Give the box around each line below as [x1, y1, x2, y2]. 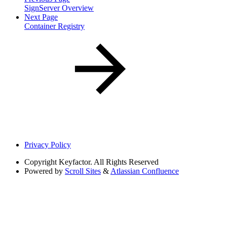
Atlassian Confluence [110, 166, 179, 175]
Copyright [24, 157, 57, 166]
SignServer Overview [24, 3, 94, 12]
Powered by [24, 166, 63, 175]
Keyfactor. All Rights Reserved [59, 157, 159, 166]
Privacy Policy [24, 140, 71, 149]
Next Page [24, 12, 58, 21]
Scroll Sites [65, 166, 101, 175]
